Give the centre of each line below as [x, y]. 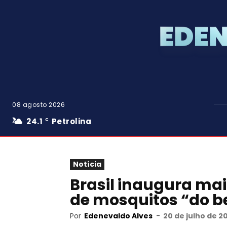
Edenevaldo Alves [118, 216]
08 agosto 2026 [39, 105]
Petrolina [71, 121]
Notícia [87, 164]
